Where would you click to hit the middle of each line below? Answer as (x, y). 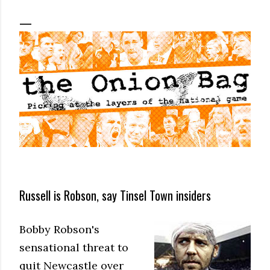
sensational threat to (74, 247)
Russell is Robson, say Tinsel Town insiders (115, 196)
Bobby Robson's (59, 229)
